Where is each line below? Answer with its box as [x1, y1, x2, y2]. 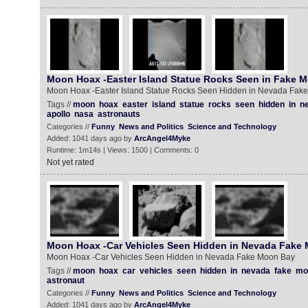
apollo [46, 109, 70, 119]
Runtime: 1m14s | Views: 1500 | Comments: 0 [46, 146, 199, 154]
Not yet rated [46, 157, 94, 167]
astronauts [97, 109, 140, 119]
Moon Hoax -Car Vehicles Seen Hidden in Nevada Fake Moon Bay [46, 252, 295, 262]
